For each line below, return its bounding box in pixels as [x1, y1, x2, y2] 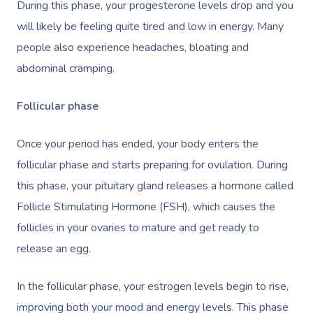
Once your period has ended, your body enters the [17, 136, 259, 152]
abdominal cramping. [17, 61, 117, 77]
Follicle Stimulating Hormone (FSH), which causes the [17, 199, 275, 215]
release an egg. [17, 241, 91, 257]
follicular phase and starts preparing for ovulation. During [17, 157, 288, 173]
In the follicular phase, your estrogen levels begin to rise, [17, 279, 289, 295]
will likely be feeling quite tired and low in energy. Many [17, 19, 284, 35]
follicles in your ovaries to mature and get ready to [17, 220, 259, 236]
